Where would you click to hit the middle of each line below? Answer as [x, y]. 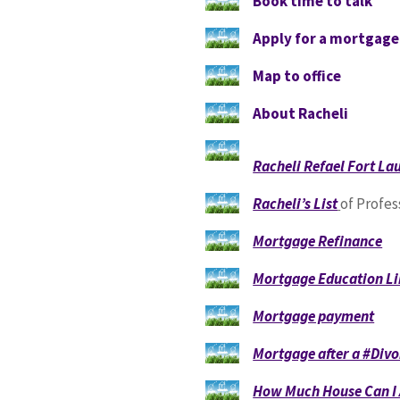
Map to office [297, 75]
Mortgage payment [314, 316]
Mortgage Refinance [318, 241]
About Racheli [301, 113]
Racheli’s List [296, 203]
